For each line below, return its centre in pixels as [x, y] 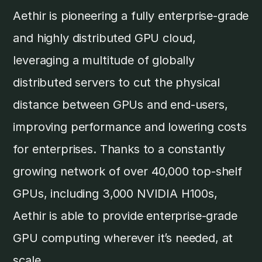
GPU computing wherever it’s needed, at [123, 238]
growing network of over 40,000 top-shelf [128, 172]
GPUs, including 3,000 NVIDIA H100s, [115, 194]
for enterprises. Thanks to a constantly [119, 149]
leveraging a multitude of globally [104, 61]
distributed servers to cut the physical [117, 83]
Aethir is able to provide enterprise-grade [125, 216]
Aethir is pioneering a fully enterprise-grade [131, 16]
